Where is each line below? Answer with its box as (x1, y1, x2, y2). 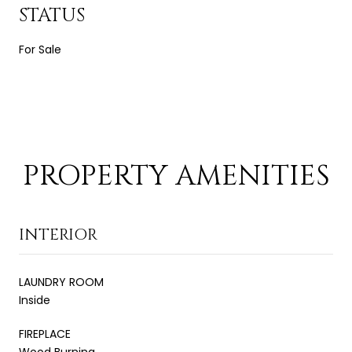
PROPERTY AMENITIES (22, 156, 330, 195)
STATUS (19, 2, 85, 28)
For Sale (19, 41, 61, 57)
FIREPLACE (19, 325, 71, 342)
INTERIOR (19, 223, 97, 245)
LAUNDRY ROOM (19, 273, 104, 290)
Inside (19, 291, 50, 308)
